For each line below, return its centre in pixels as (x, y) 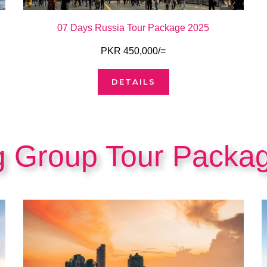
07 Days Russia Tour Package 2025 (133, 28)
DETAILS (133, 82)
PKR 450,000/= (133, 51)
